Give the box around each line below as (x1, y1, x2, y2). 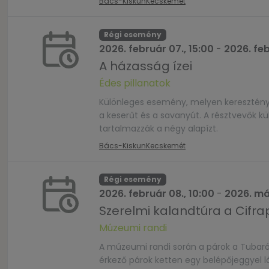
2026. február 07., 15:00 (99, 42, 214, 56)
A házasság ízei (99, 58, 192, 74)
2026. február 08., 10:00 (99, 187, 214, 201)
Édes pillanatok (99, 76, 171, 90)
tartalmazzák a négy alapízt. (99, 122, 218, 134)
